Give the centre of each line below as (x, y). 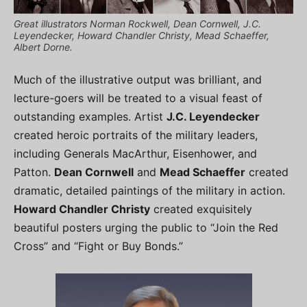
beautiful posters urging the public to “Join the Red (146, 227)
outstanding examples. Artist (90, 116)
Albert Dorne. (43, 47)
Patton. (34, 172)
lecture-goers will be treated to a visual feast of (138, 98)
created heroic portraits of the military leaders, (136, 135)
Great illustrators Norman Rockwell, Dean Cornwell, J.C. (137, 23)
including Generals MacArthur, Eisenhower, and (135, 153)
